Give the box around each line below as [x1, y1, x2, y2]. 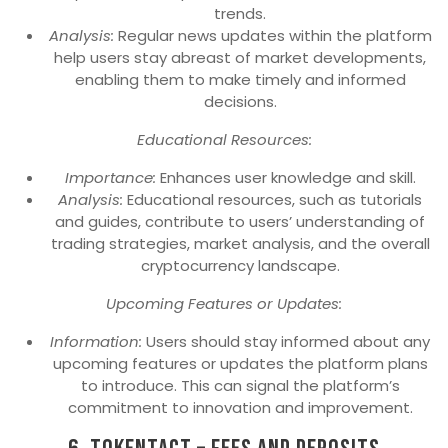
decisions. [203, 91, 277, 113]
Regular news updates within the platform [113, 25, 432, 47]
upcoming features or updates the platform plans [52, 353, 428, 375]
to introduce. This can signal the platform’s [80, 375, 400, 397]
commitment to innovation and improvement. [67, 397, 413, 419]
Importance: [64, 167, 156, 189]
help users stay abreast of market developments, [54, 47, 426, 69]
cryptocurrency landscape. [140, 255, 340, 277]
